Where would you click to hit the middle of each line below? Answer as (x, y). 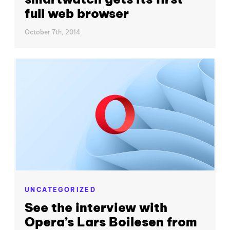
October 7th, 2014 (53, 32)
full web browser (77, 13)
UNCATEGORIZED (61, 189)
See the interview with (96, 208)
